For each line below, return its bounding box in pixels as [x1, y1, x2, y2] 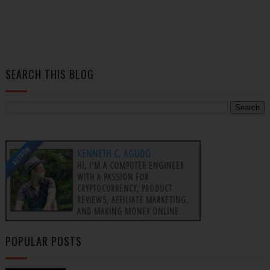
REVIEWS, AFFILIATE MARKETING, [77, 194, 189, 206]
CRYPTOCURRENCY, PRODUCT [77, 183, 172, 195]
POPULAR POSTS [5, 233, 82, 249]
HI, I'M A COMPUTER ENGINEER [77, 160, 184, 172]
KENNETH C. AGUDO [77, 146, 151, 160]
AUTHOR [10, 145, 32, 168]
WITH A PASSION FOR [77, 171, 149, 183]
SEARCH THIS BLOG [5, 66, 94, 82]
